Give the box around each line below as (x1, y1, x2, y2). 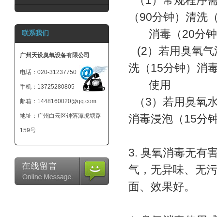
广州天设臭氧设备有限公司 (20, 52, 90, 59)
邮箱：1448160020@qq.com (20, 98, 96, 105)
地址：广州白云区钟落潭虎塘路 (20, 112, 101, 119)
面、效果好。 (128, 180, 195, 193)
